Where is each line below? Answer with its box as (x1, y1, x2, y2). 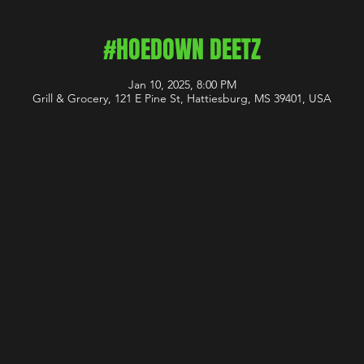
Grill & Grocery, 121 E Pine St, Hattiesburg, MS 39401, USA (32, 91, 331, 106)
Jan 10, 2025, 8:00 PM (128, 77, 236, 92)
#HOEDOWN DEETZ (103, 32, 261, 67)
